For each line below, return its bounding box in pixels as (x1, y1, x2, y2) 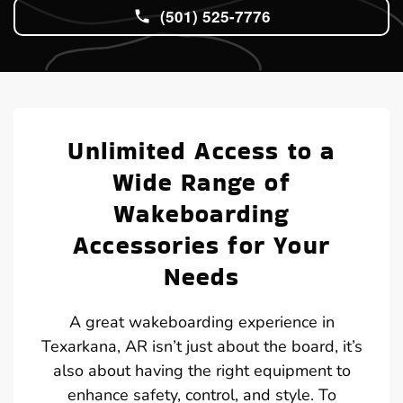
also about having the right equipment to (52, 359, 351, 381)
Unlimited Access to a (67, 133, 336, 167)
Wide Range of (112, 165, 291, 199)
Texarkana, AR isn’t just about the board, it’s (40, 335, 363, 357)
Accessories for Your (73, 228, 330, 262)
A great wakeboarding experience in (68, 310, 335, 333)
